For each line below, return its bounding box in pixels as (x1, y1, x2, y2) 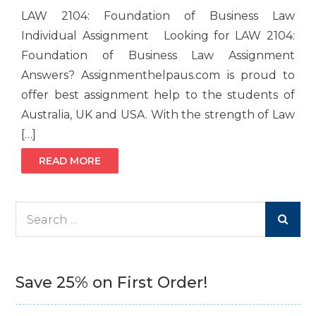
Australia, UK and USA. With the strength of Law (21, 108, 295, 122)
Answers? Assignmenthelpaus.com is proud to (21, 68, 295, 83)
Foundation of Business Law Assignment (21, 49, 295, 63)
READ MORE (39, 154, 102, 168)
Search (15, 205, 49, 218)
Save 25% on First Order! (16, 273, 208, 293)
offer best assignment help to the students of (21, 88, 295, 102)
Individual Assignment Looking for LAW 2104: (21, 29, 295, 43)
